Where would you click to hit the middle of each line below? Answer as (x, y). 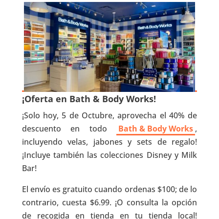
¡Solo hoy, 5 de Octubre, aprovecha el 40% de (109, 115)
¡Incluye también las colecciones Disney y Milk (109, 155)
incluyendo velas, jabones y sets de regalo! (109, 142)
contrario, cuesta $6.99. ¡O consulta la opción (109, 202)
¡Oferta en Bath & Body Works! (89, 99)
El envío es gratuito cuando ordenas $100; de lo (109, 189)
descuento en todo (69, 128)
